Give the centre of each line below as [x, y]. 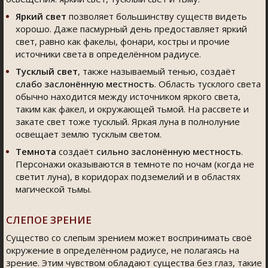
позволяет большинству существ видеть [158, 16]
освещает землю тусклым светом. [89, 134]
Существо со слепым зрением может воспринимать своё [129, 237]
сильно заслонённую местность [169, 151]
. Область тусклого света [208, 84]
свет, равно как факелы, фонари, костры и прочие [123, 41]
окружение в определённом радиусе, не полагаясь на [123, 250]
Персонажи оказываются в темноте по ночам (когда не [135, 164]
